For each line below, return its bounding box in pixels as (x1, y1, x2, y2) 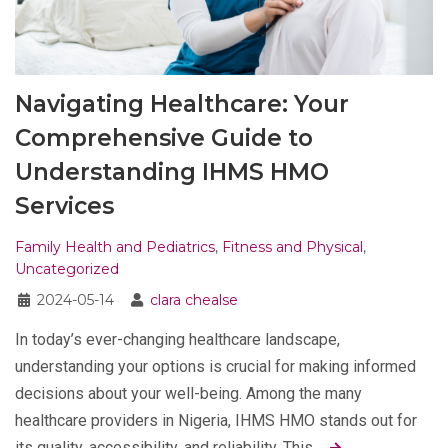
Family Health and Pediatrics (15, 237, 215, 256)
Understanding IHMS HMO (15, 157, 329, 186)
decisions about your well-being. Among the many (15, 383, 362, 403)
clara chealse (150, 290, 238, 309)
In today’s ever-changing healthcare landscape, (15, 329, 340, 349)
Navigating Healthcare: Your (15, 89, 349, 118)
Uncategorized (15, 259, 119, 278)
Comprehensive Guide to (15, 123, 313, 152)
